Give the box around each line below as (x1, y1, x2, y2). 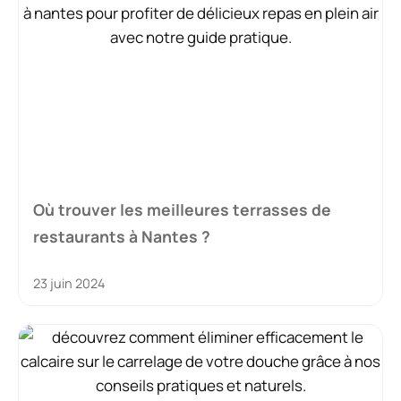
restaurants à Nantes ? (33, 225, 210, 247)
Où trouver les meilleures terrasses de (33, 198, 331, 220)
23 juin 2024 (33, 274, 105, 292)
